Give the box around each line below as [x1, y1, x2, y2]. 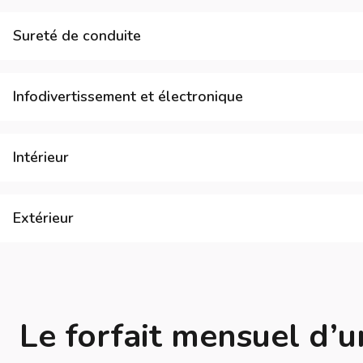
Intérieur [13, 147, 69, 167]
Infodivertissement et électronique [13, 87, 243, 106]
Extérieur [13, 208, 74, 228]
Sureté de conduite [13, 26, 141, 45]
